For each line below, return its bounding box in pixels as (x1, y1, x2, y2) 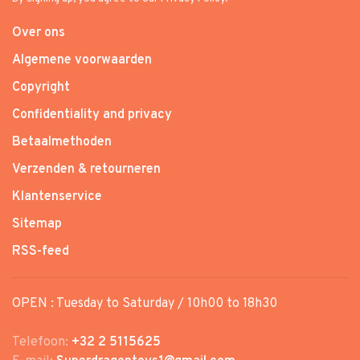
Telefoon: (12, 333, 72, 350)
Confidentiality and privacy (12, 106, 172, 123)
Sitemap (12, 215, 62, 232)
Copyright (12, 79, 70, 96)
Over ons (12, 24, 65, 41)
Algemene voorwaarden (12, 51, 152, 68)
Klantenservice (12, 188, 102, 205)
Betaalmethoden (12, 133, 112, 150)
